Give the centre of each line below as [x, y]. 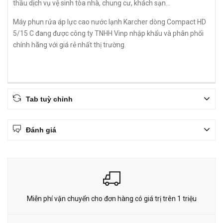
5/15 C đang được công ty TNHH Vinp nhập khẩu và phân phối [108, 33]
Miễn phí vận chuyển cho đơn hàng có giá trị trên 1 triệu [111, 199]
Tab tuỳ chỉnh [49, 99]
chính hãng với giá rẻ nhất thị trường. [70, 45]
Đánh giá [41, 130]
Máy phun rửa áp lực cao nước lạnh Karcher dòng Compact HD [110, 22]
